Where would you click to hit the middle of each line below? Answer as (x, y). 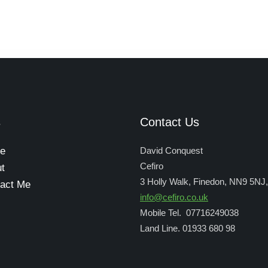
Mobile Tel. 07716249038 (189, 212)
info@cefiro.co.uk (174, 197)
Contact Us (170, 122)
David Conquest (171, 150)
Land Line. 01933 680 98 (188, 228)
